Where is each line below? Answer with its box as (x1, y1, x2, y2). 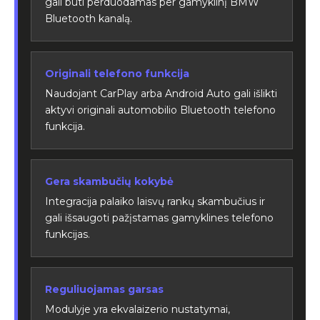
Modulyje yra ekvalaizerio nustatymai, (45, 302, 230, 316)
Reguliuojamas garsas (45, 282, 164, 296)
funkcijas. (45, 227, 90, 241)
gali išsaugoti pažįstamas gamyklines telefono (45, 211, 274, 224)
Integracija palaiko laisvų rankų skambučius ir (45, 194, 265, 208)
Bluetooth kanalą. (45, 11, 132, 25)
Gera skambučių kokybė (45, 174, 174, 188)
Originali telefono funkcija (45, 66, 189, 80)
